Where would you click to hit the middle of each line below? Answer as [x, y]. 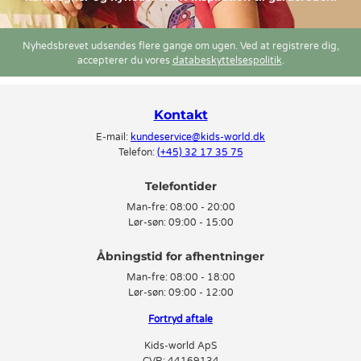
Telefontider [180, 186]
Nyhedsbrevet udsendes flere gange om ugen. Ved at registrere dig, [180, 46]
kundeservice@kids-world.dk [198, 137]
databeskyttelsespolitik [227, 60]
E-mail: [113, 137]
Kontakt [180, 115]
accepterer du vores [124, 60]
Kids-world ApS [180, 346]
